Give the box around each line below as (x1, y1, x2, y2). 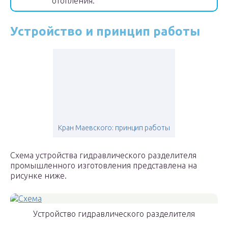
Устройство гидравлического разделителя (33, 209, 195, 219)
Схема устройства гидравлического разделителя (10, 151, 196, 160)
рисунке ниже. (10, 171, 67, 181)
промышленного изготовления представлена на (10, 161, 197, 170)
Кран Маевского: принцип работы (58, 124, 170, 132)
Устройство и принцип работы (10, 24, 200, 39)
